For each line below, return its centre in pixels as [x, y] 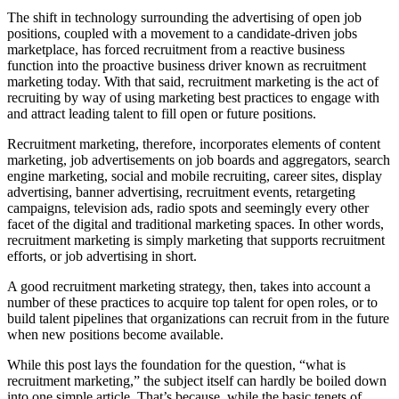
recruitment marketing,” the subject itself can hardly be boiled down [197, 380]
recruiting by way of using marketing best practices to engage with [193, 97]
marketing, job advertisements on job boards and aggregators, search [199, 159]
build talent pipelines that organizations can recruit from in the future [198, 318]
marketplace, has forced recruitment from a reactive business [176, 49]
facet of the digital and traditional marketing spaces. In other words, [195, 224]
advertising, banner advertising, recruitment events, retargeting [181, 191]
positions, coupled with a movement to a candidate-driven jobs [182, 33]
